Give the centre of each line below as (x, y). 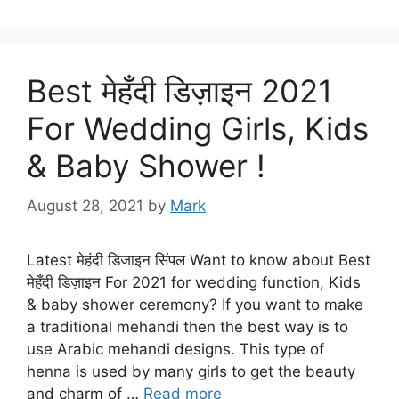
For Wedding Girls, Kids (198, 128)
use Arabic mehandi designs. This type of (175, 349)
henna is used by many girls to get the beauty (191, 371)
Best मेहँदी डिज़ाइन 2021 (179, 91)
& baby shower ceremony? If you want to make (195, 304)
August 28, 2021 (85, 205)
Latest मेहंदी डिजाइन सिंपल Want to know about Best (199, 260)
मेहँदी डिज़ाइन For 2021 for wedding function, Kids (194, 282)
